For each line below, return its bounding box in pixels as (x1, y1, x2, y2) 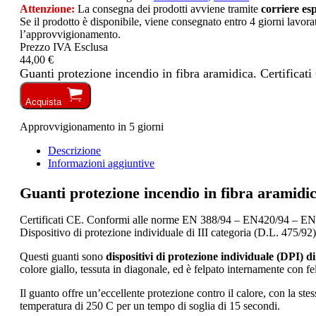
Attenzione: (20, 2, 75, 15)
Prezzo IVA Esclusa (20, 40, 108, 53)
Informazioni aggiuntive (48, 157, 154, 169)
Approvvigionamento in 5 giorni (20, 120, 164, 133)
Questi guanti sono (20, 250, 106, 262)
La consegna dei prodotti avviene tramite (75, 2, 261, 15)
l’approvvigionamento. (20, 28, 121, 40)
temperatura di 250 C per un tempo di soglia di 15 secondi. (20, 299, 280, 312)
